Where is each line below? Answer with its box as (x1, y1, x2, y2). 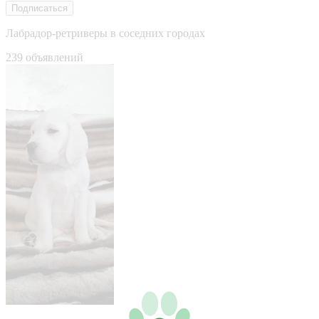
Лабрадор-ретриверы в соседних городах (6, 26, 205, 39)
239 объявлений (6, 51, 83, 63)
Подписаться (11, 2, 68, 14)
